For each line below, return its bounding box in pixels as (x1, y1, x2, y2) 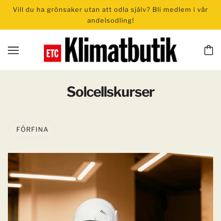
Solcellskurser (67, 83, 154, 100)
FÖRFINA (16, 125, 48, 133)
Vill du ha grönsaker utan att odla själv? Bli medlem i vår (13, 5, 208, 13)
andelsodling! (87, 16, 134, 24)
